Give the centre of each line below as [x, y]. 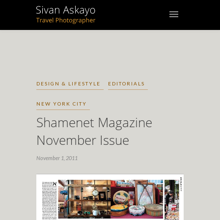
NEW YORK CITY [62, 104]
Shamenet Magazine [94, 122]
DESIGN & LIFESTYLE [69, 83]
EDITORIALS [126, 83]
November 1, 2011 [57, 158]
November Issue [83, 140]
